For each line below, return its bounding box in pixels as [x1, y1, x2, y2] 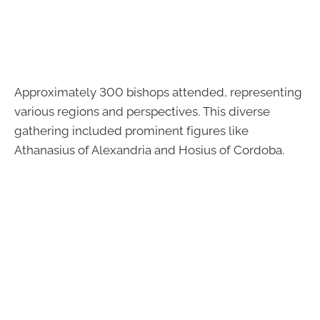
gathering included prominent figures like [14, 124, 249, 139]
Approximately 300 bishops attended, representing [14, 85, 302, 100]
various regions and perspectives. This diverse [14, 104, 270, 119]
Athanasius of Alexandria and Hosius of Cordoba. [14, 143, 284, 158]
